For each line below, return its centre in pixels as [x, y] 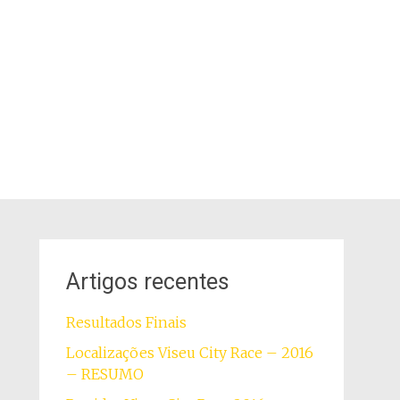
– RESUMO [104, 374]
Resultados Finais [126, 322]
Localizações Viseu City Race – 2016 [189, 353]
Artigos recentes [147, 282]
